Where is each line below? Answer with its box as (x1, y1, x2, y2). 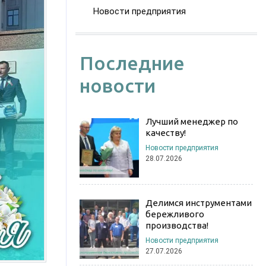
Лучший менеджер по (145, 116, 238, 126)
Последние (80, 52, 185, 74)
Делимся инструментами (145, 197, 252, 208)
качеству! (145, 128, 186, 138)
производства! (145, 220, 208, 230)
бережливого (145, 208, 204, 219)
